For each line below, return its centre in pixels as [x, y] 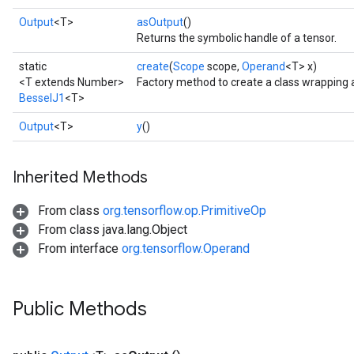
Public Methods [80, 309]
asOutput [160, 22]
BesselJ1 [42, 98]
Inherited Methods [80, 177]
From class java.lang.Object [111, 230]
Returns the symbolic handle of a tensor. [237, 38]
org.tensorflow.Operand [186, 249]
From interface [78, 249]
